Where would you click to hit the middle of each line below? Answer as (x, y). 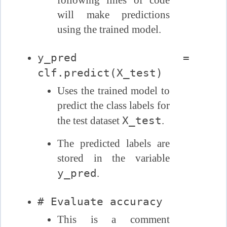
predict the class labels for (113, 105)
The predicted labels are (113, 143)
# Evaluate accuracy (100, 202)
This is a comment (113, 219)
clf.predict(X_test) (100, 73)
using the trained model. (109, 29)
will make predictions (113, 14)
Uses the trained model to (113, 90)
